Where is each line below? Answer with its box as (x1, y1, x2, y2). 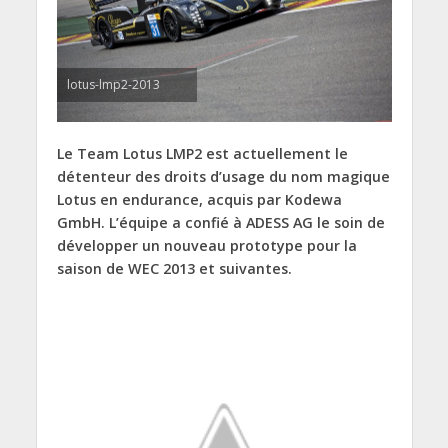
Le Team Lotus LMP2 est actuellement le (56, 144, 348, 164)
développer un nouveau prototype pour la (56, 236, 357, 256)
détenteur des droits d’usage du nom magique (56, 167, 390, 187)
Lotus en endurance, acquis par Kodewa (56, 190, 342, 210)
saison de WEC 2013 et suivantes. (56, 259, 292, 279)
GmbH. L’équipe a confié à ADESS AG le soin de (56, 213, 385, 233)
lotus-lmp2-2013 (66, 76, 160, 94)
